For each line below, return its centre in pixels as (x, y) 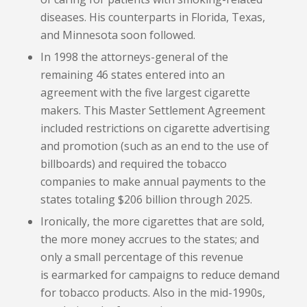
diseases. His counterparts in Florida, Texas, (152, 17)
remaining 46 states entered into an (132, 74)
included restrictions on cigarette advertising (155, 128)
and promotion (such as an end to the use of (154, 146)
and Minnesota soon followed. (118, 35)
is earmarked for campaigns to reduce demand (160, 274)
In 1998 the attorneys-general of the (134, 57)
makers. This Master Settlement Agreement (152, 110)
